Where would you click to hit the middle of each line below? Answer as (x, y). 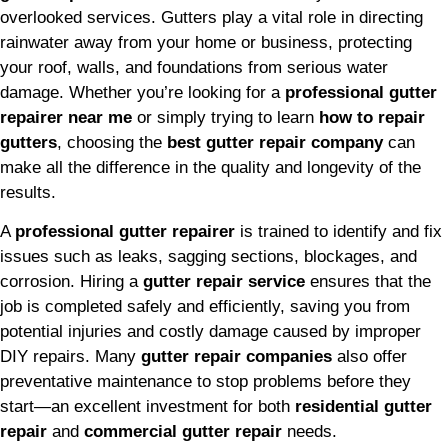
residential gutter (363, 407)
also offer (369, 357)
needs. (309, 432)
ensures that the (368, 282)
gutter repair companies (236, 357)
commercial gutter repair (183, 432)
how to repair (372, 117)
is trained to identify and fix (338, 232)
